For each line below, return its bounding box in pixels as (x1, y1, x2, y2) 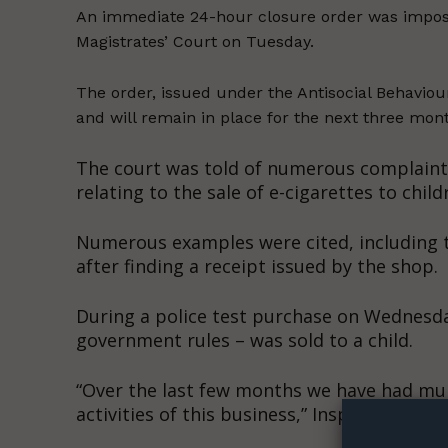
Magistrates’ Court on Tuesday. (76, 32, 314, 52)
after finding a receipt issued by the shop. (76, 254, 438, 279)
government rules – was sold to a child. (76, 328, 413, 353)
